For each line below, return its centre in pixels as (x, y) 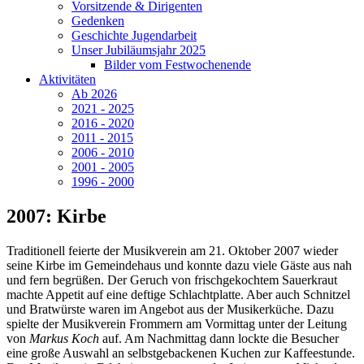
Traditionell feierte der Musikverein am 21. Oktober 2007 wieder (172, 250)
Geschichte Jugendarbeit (134, 35)
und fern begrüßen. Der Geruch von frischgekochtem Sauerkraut (172, 279)
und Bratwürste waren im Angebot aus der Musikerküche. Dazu (170, 309)
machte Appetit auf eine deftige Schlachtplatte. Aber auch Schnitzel (178, 294)
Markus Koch (64, 338)
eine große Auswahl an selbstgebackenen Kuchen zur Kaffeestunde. (181, 353)
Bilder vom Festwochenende (178, 65)
